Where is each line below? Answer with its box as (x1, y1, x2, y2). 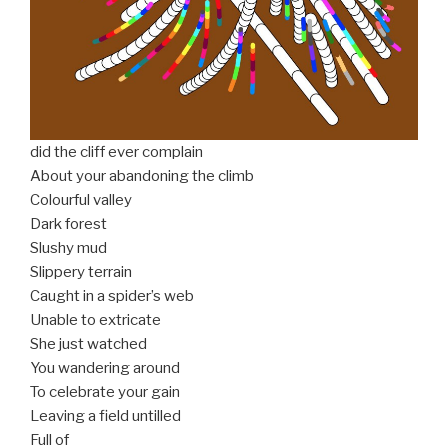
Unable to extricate (30, 311, 161, 330)
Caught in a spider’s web (30, 287, 194, 306)
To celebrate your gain (30, 383, 180, 402)
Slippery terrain (30, 263, 132, 282)
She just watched (30, 335, 147, 354)
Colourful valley (30, 191, 132, 210)
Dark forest (30, 215, 107, 234)
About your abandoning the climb (30, 167, 254, 186)
